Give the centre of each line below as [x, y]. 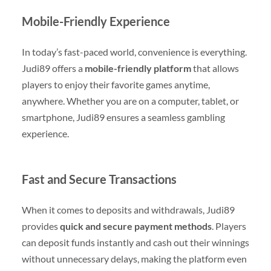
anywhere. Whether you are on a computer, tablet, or [130, 100]
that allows [215, 68]
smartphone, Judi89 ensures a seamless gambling [123, 117]
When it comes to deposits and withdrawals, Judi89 [128, 209]
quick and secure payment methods [135, 226]
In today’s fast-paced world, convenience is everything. [134, 51]
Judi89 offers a [53, 68]
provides [41, 226]
